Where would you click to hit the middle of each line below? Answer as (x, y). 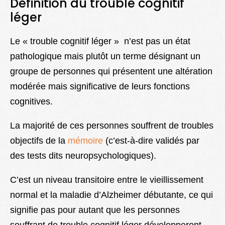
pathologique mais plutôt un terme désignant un (105, 57)
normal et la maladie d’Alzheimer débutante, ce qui (111, 195)
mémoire (87, 141)
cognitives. (31, 102)
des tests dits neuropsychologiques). (83, 156)
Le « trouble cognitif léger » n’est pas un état (100, 41)
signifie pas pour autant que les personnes (95, 210)
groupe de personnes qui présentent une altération (111, 72)
